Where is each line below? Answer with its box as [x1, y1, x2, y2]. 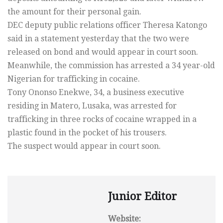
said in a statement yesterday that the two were [7, 33, 189, 43]
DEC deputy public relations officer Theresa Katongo [7, 20, 207, 30]
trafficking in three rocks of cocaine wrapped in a [7, 114, 197, 124]
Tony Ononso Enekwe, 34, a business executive [7, 87, 184, 97]
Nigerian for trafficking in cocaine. [7, 74, 140, 84]
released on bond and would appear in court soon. [7, 47, 198, 57]
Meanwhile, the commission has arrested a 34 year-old [7, 60, 215, 70]
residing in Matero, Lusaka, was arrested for [7, 101, 177, 111]
